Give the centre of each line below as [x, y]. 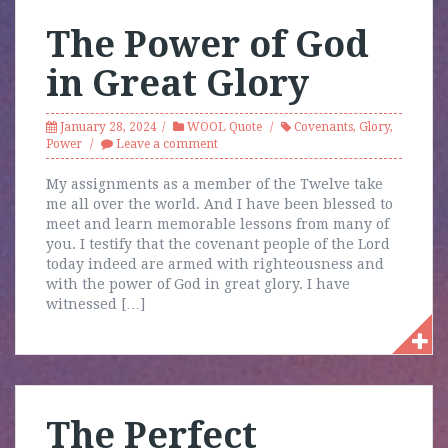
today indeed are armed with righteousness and [215, 264]
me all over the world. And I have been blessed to [219, 204]
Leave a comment [167, 144]
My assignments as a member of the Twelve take [214, 184]
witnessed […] [95, 304]
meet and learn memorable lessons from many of [217, 224]
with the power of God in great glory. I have [198, 284]
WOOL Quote [224, 127]
